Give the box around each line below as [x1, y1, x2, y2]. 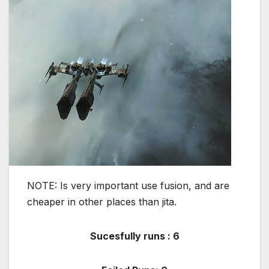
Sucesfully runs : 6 [89, 230, 180, 243]
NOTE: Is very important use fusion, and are [27, 180, 229, 192]
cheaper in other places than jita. [27, 196, 177, 208]
